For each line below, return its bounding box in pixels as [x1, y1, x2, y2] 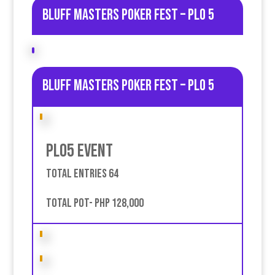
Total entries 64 [45, 166, 118, 182]
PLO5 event [45, 139, 113, 162]
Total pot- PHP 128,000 [45, 196, 144, 211]
